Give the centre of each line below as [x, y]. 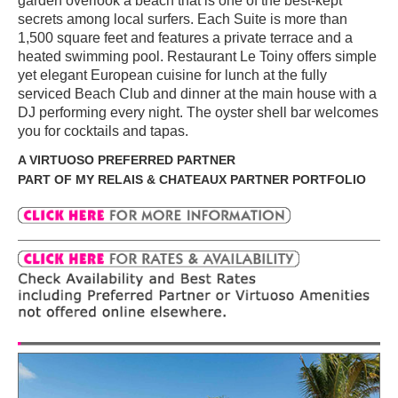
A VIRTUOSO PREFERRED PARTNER [127, 160]
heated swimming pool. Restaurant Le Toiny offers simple [197, 56]
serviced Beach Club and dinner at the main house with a [197, 93]
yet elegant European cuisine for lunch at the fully [172, 75]
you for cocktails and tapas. [103, 131]
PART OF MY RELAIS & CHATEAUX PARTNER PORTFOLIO [192, 179]
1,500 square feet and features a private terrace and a [185, 37]
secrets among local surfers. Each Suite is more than [183, 19]
